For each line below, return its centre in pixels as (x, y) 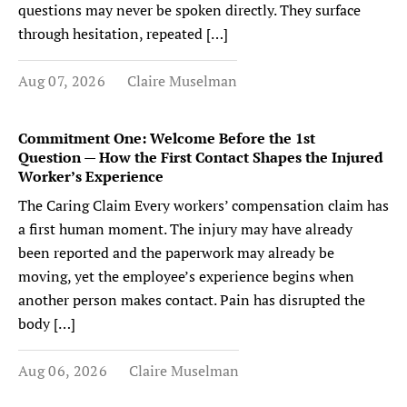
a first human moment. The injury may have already (185, 229)
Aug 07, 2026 (62, 81)
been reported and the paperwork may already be (176, 253)
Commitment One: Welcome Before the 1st (167, 138)
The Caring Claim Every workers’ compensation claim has (203, 205)
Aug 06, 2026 (63, 371)
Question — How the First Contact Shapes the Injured (201, 157)
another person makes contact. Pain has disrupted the (192, 300)
